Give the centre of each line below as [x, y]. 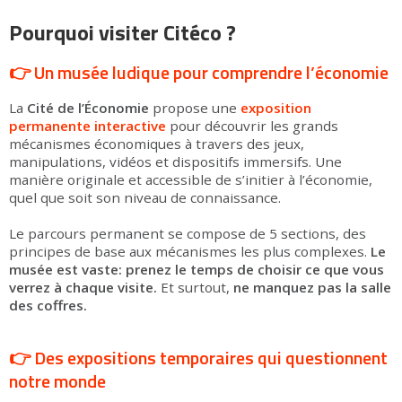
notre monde [57, 381]
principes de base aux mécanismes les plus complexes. [188, 251]
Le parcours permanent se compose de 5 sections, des [188, 233]
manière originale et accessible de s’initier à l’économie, [191, 179]
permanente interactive [87, 126]
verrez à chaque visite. [83, 287]
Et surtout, [195, 287]
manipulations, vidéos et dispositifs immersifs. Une [175, 162]
